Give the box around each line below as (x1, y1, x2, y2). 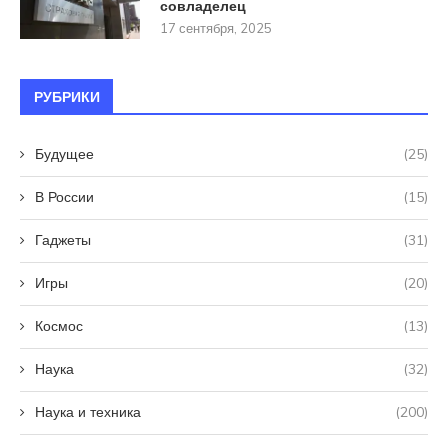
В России (35, 187, 94, 206)
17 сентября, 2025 (160, 19, 272, 36)
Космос (35, 316, 83, 335)
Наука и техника (35, 402, 141, 421)
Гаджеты (35, 230, 91, 249)
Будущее (35, 144, 94, 163)
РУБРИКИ (34, 86, 100, 107)
